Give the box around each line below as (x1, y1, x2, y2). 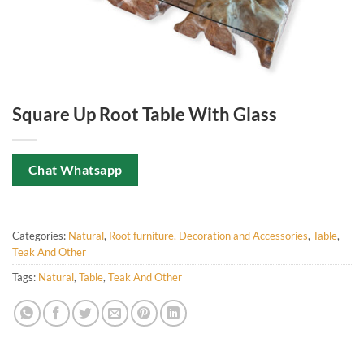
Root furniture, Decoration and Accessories (109, 229, 308, 243)
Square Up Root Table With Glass (12, 102, 277, 125)
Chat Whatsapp (28, 162, 123, 177)
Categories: (12, 229, 68, 243)
